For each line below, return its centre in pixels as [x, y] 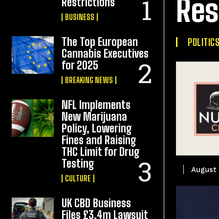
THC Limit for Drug [101, 152]
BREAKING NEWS [89, 80]
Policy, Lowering [97, 128]
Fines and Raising [99, 140]
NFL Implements [96, 105]
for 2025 [80, 65]
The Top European [100, 42]
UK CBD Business [97, 203]
